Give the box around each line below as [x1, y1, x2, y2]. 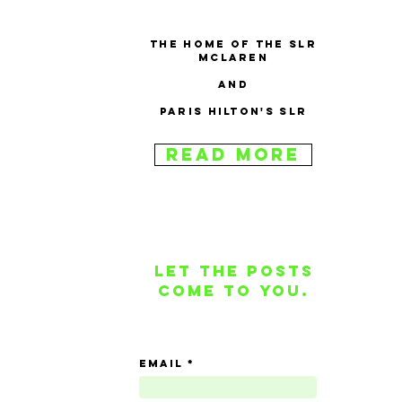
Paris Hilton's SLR [159, 105, 308, 118]
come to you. [158, 281, 310, 301]
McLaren [197, 51, 269, 64]
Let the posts [153, 261, 314, 281]
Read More [166, 144, 301, 165]
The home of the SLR [150, 38, 317, 50]
